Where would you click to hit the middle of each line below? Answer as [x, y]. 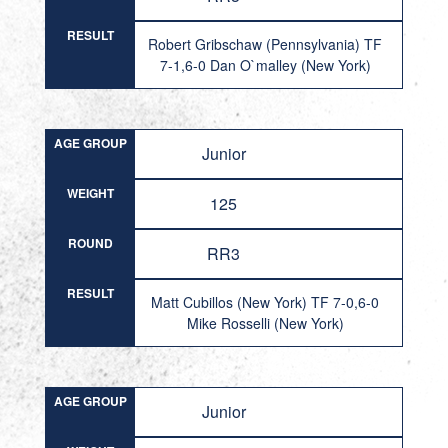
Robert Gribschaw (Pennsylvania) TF [265, 44]
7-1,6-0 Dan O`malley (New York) [265, 65]
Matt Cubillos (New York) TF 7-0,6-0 [265, 302]
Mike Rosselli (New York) [265, 323]
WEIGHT [90, 193]
